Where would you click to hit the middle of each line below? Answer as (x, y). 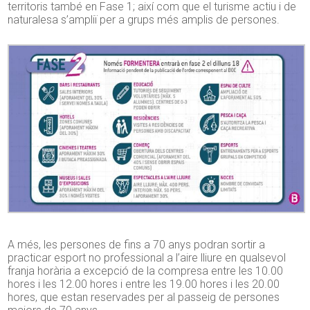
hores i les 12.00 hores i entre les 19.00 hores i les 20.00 (144, 284)
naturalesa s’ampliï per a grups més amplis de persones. (144, 20)
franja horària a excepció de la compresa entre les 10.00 (146, 271)
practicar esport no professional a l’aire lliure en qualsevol (147, 257)
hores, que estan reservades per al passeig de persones (144, 297)
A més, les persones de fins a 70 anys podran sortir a (137, 244)
